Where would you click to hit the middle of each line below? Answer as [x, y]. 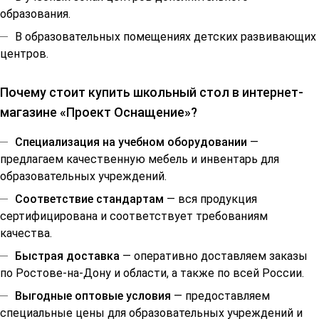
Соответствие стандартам [89, 199]
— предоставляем [220, 296]
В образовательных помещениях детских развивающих [166, 37]
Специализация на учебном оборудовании [131, 142]
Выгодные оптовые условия [93, 296]
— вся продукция [210, 199]
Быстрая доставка [67, 256]
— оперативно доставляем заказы [214, 256]
